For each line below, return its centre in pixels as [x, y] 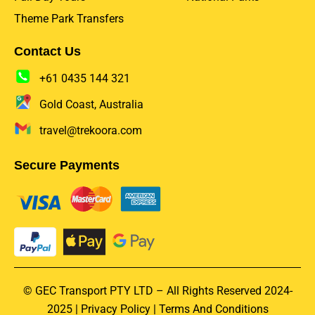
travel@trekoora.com [91, 131]
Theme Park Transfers [69, 19]
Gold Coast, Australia [92, 105]
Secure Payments [67, 166]
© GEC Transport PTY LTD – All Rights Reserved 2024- [157, 291]
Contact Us [47, 52]
